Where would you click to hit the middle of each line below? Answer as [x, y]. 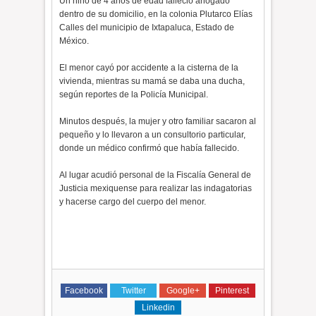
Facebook [84, 291]
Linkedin [158, 308]
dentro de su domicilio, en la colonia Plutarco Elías [156, 14]
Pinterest [232, 291]
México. [74, 41]
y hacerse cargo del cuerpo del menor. [133, 202]
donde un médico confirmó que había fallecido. [150, 148]
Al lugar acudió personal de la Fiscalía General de [156, 175]
